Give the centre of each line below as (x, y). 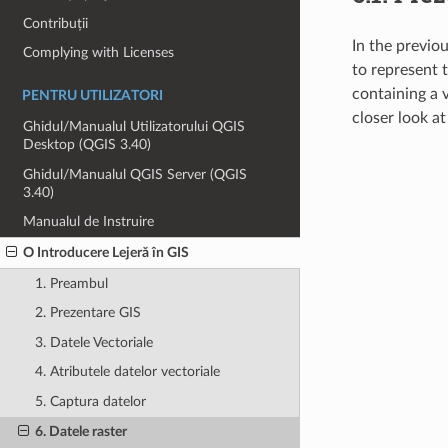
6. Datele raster (80, 431)
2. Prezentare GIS (87, 313)
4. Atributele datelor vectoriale (127, 372)
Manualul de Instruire (89, 222)
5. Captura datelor (90, 402)
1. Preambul (71, 283)
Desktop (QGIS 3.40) (87, 145)
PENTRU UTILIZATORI (92, 96)
